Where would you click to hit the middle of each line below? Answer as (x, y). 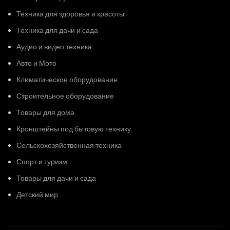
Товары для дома (45, 112)
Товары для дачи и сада (56, 178)
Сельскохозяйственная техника (69, 145)
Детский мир (37, 194)
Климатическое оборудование (67, 79)
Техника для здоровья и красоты (70, 14)
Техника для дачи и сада (57, 30)
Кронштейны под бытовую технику (74, 129)
